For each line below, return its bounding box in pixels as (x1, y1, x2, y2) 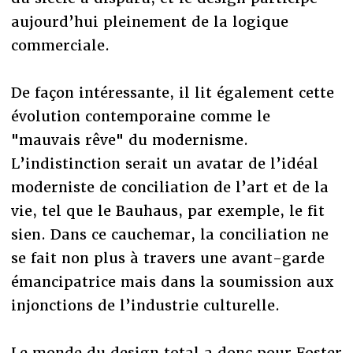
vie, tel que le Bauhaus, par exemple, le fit (10, 201, 325, 220)
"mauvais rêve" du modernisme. (10, 130, 248, 149)
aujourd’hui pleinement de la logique (10, 12, 288, 31)
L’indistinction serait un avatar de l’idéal (10, 154, 318, 173)
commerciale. (10, 35, 110, 54)
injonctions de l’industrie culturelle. (10, 295, 280, 314)
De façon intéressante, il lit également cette (10, 83, 334, 102)
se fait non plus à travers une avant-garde (10, 248, 325, 267)
